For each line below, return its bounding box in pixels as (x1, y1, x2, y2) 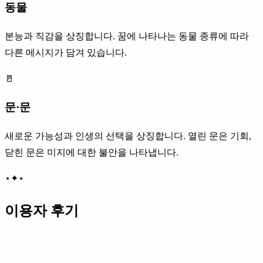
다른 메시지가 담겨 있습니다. (5, 47, 127, 58)
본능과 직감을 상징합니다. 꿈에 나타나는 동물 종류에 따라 (5, 31, 249, 41)
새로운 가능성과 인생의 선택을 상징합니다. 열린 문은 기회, (5, 131, 251, 141)
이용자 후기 (5, 203, 79, 218)
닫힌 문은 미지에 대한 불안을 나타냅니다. (5, 147, 178, 158)
